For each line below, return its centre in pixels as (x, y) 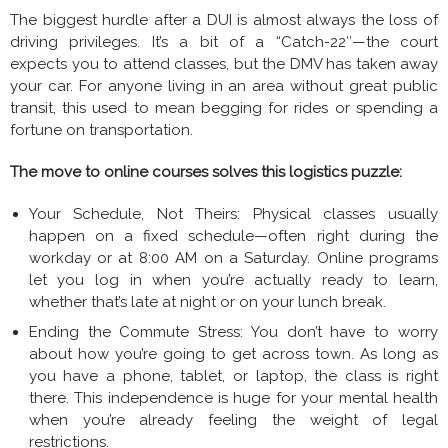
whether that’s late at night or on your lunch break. (207, 301)
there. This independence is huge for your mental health (233, 397)
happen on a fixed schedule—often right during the (233, 235)
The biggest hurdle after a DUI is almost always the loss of (224, 19)
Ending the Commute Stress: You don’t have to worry (233, 331)
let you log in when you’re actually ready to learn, (233, 279)
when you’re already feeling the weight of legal (233, 419)
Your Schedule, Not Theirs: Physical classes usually (233, 213)
